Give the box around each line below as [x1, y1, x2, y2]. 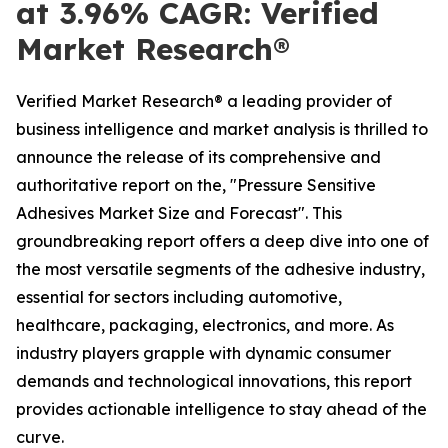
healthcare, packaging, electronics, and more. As [16, 315, 394, 335]
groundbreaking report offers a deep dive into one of [16, 231, 429, 251]
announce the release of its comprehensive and [16, 147, 381, 167]
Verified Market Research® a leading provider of [16, 91, 392, 111]
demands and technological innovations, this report [16, 371, 412, 391]
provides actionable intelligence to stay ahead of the [16, 399, 427, 419]
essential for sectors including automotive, [16, 287, 342, 307]
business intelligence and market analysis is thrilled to [16, 119, 428, 139]
